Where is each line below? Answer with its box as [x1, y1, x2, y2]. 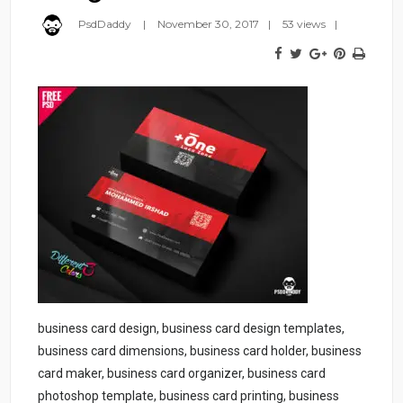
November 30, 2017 [157, 17, 260, 31]
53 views [282, 17, 327, 31]
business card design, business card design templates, [38, 320, 345, 336]
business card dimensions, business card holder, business [38, 343, 363, 358]
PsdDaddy [78, 17, 132, 31]
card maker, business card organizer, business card [38, 365, 327, 381]
